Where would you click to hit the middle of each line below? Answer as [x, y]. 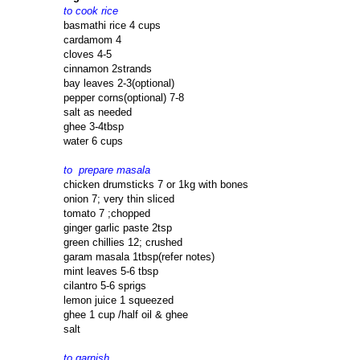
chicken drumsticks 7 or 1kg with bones [156, 185]
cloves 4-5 [88, 55]
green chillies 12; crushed [123, 243]
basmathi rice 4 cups [112, 26]
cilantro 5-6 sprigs [105, 286]
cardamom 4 [92, 40]
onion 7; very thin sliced [119, 199]
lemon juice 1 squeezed [119, 301]
